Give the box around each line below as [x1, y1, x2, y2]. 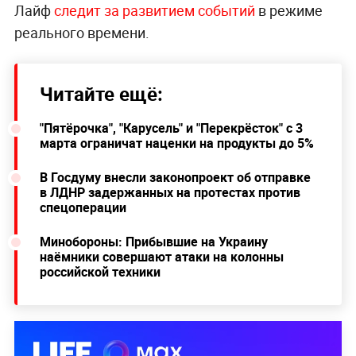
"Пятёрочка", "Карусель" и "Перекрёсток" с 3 [39, 119, 303, 137]
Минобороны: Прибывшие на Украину [39, 233, 268, 251]
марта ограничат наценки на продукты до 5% [39, 134, 314, 153]
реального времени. [14, 23, 149, 43]
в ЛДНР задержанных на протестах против [39, 184, 300, 202]
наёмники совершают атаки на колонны [39, 248, 284, 266]
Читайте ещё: [39, 81, 163, 107]
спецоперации [39, 199, 126, 217]
